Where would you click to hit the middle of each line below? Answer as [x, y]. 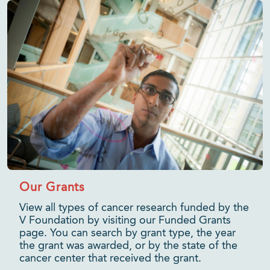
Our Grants [52, 188]
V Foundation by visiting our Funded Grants [125, 221]
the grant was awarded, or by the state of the [128, 246]
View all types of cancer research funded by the [134, 208]
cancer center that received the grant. [110, 259]
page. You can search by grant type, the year [127, 233]
